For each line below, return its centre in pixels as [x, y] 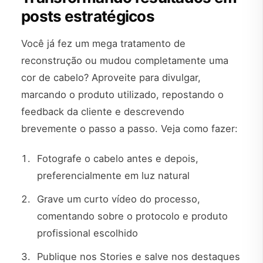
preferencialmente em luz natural [114, 175]
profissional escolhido [88, 233]
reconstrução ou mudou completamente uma [125, 60]
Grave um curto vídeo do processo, [119, 199]
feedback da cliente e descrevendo [103, 111]
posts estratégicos [88, 16]
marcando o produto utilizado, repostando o [122, 94]
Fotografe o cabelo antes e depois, [118, 158]
